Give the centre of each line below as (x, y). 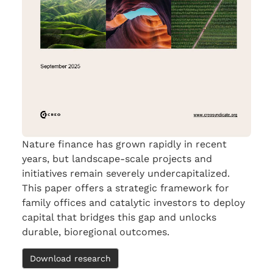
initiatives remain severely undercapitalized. (126, 173)
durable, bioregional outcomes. (96, 232)
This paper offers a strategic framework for (126, 188)
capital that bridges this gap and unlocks (119, 217)
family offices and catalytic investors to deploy (133, 202)
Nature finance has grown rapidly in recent (124, 144)
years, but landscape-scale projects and (117, 158)
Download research (70, 258)
